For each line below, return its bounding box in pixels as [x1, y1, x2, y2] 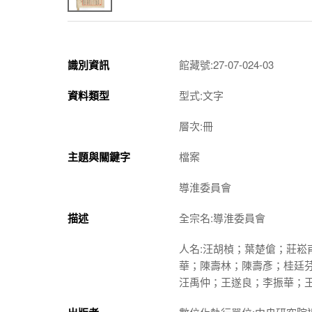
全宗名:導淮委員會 [179, 210, 265, 225]
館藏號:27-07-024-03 [179, 56, 274, 72]
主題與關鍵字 [68, 148, 130, 164]
